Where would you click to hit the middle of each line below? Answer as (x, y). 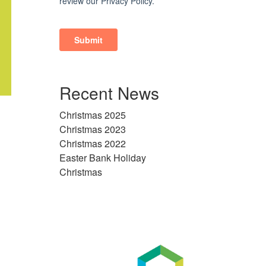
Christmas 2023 (93, 129)
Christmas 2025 (93, 115)
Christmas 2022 (93, 144)
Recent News (109, 93)
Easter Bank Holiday (103, 158)
